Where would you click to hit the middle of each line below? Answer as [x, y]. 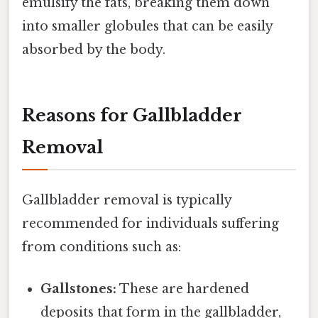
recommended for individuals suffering [150, 223]
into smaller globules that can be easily [147, 26]
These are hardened [183, 289]
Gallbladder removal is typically [127, 200]
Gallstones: [79, 289]
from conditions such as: [102, 247]
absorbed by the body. [94, 49]
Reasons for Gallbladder [132, 115]
